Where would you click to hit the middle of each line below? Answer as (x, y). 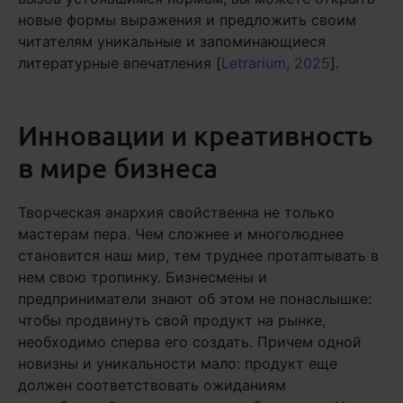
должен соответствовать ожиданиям (152, 385)
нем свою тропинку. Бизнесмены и (143, 277)
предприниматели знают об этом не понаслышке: (195, 299)
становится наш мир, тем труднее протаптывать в (198, 255)
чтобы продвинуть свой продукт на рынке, (172, 320)
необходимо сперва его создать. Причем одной (190, 342)
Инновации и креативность (195, 135)
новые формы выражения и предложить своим (187, 20)
